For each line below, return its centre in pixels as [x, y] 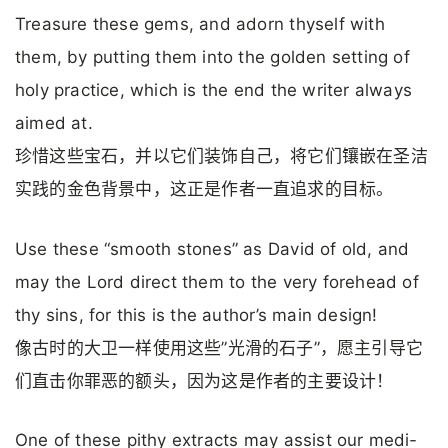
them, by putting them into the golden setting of [212, 57]
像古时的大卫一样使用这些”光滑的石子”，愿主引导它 [219, 347]
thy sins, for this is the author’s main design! [196, 314]
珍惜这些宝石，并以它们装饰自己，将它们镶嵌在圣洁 [221, 156]
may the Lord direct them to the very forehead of [217, 281]
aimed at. [54, 123]
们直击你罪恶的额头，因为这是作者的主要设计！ [204, 380]
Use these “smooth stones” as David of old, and [212, 248]
